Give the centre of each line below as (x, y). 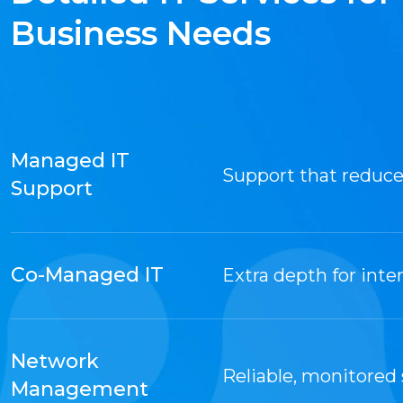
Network (55, 361)
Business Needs (141, 33)
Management (80, 389)
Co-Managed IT (87, 274)
